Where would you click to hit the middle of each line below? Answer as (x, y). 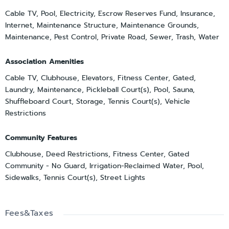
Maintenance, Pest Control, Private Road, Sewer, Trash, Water (112, 37)
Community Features (41, 138)
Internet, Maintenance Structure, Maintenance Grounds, (102, 26)
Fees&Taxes (29, 213)
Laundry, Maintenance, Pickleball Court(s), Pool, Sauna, (100, 90)
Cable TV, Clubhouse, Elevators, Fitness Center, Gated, (100, 78)
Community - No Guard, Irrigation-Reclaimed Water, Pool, (105, 166)
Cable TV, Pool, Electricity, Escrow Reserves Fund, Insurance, (110, 14)
